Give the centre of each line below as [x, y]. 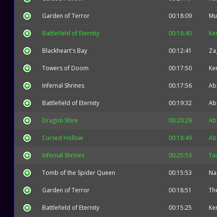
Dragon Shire [60, 120]
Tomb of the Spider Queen [79, 173]
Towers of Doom [65, 68]
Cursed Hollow [62, 138]
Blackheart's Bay [65, 51]
